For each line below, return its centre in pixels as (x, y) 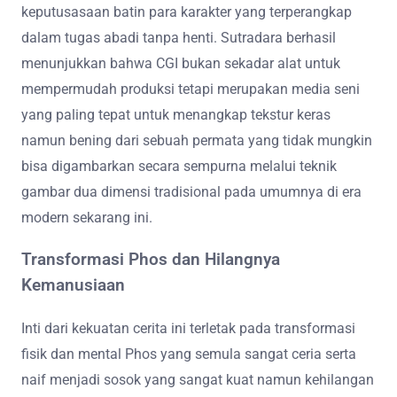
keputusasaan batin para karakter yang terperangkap (187, 12)
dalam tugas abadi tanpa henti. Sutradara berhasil (179, 38)
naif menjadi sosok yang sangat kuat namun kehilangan (198, 379)
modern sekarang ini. (87, 218)
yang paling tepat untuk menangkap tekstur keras (176, 115)
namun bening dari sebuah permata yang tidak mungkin (197, 141)
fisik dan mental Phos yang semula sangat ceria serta (189, 354)
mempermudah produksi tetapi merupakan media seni (191, 90)
